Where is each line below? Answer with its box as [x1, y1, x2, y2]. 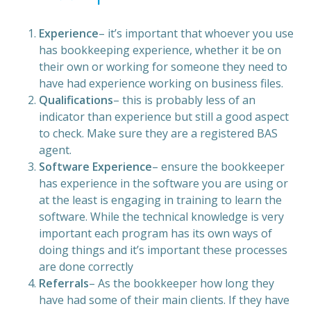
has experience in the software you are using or [39, 176, 288, 191]
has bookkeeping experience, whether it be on [39, 42, 281, 58]
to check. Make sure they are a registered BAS [39, 126, 278, 141]
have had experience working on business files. [39, 76, 283, 91]
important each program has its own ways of [39, 226, 272, 241]
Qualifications [39, 92, 113, 108]
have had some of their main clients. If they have [39, 292, 289, 308]
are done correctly [39, 259, 133, 274]
